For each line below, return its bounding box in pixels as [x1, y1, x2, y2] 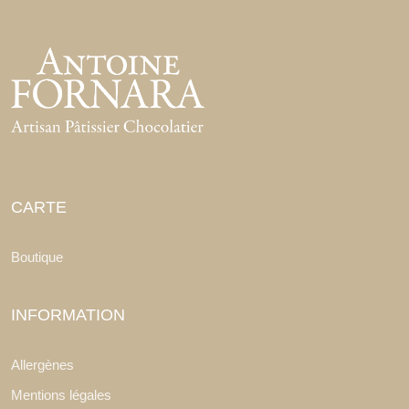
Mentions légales [11, 388, 111, 404]
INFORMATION [11, 306, 125, 325]
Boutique [11, 250, 63, 266]
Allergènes [11, 358, 74, 373]
